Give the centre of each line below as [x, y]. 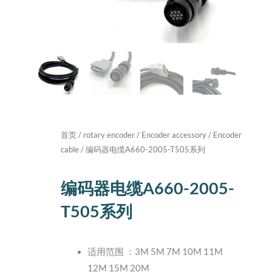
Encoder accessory [174, 134]
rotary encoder [109, 134]
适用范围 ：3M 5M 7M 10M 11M [155, 252]
